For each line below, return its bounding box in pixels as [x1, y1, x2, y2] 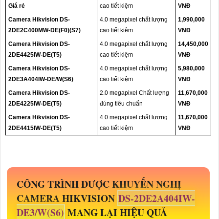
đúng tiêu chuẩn [100, 100, 143, 107]
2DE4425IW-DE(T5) [8, 51, 62, 58]
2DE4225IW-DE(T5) [8, 100, 62, 107]
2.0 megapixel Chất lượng [100, 89, 169, 96]
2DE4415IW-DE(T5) [8, 124, 62, 131]
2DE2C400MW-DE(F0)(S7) [8, 26, 81, 34]
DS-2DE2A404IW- [118, 191, 195, 205]
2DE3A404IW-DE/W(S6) [8, 75, 73, 83]
